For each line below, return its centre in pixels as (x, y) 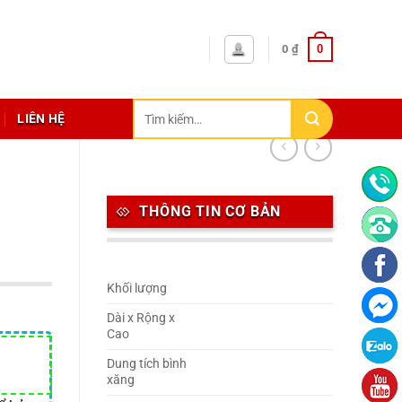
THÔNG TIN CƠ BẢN (210, 212)
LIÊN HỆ (41, 119)
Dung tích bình (146, 363)
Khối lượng (138, 288)
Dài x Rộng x (140, 318)
